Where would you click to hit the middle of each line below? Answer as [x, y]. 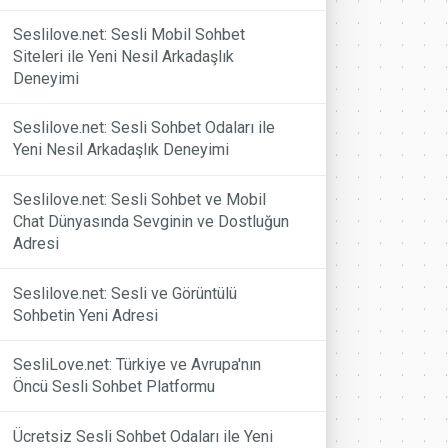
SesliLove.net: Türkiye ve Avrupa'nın [137, 365]
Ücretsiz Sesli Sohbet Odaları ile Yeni [143, 436]
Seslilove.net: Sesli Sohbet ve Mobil [140, 199]
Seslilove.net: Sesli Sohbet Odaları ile [144, 128]
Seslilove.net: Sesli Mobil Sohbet [129, 34]
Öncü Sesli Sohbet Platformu [114, 387]
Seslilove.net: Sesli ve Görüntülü [125, 293]
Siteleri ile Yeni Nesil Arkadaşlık [124, 56]
